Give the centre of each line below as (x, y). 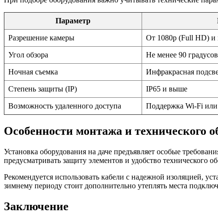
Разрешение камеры (41, 38)
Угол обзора (28, 55)
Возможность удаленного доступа (65, 106)
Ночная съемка (33, 72)
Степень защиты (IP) (43, 89)
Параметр (73, 21)
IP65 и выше (167, 89)
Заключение (36, 206)
